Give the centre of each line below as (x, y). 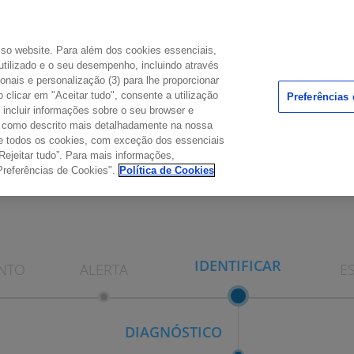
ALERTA (104, 269)
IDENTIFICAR (238, 265)
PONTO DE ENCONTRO (173, 105)
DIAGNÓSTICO (174, 332)
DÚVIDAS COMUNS (173, 92)
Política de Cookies (167, 170)
